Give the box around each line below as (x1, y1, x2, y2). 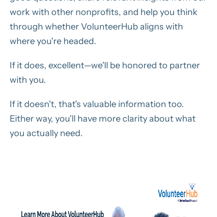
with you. (10, 74, 46, 85)
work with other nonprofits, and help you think (10, 6, 198, 17)
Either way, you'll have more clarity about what (10, 113, 196, 124)
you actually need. (10, 127, 83, 139)
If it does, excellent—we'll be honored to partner (10, 60, 200, 71)
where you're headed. (10, 35, 98, 46)
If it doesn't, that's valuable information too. (10, 98, 184, 109)
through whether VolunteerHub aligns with (10, 21, 183, 32)
